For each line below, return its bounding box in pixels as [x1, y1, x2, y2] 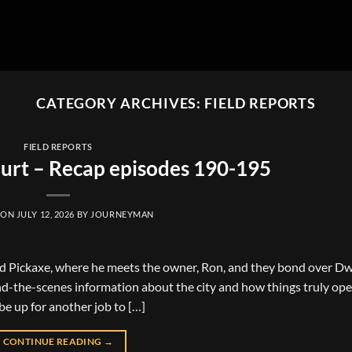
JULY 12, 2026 [16, 208, 75, 219]
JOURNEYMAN [90, 208, 154, 219]
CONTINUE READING [2, 335, 104, 347]
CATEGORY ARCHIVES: [35, 94, 205, 112]
